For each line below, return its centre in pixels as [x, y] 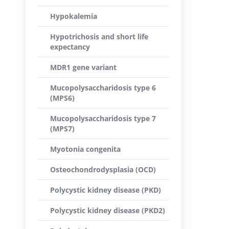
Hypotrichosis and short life [99, 37]
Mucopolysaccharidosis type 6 [103, 88]
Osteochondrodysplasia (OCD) [103, 169]
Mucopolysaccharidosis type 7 [103, 118]
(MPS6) [62, 98]
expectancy [70, 47]
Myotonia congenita [85, 149]
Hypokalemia [74, 16]
